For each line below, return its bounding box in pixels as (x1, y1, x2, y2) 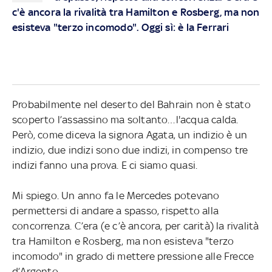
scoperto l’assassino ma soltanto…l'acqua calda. (12, 113, 239, 126)
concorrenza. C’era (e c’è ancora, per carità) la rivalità (12, 219, 259, 232)
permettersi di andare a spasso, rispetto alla (12, 204, 219, 217)
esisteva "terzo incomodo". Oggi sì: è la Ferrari (12, 21, 229, 33)
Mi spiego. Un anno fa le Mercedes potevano (12, 189, 220, 202)
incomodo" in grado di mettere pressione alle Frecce (12, 250, 254, 262)
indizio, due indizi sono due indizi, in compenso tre (12, 143, 248, 156)
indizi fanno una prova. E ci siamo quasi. (12, 158, 198, 171)
